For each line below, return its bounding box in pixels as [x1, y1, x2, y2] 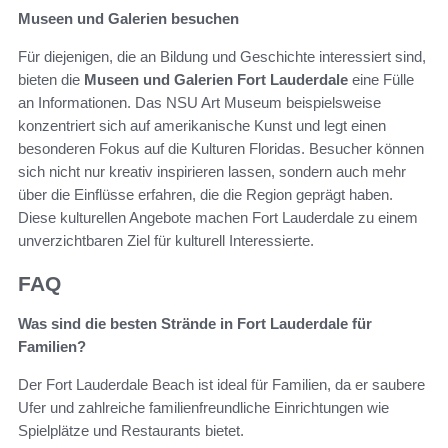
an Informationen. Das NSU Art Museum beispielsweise [18, 93, 381, 111]
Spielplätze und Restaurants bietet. [18, 422, 244, 440]
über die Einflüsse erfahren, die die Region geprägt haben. [18, 185, 393, 203]
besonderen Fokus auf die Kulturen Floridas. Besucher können [18, 139, 424, 157]
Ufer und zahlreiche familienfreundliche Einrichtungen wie [18, 399, 389, 417]
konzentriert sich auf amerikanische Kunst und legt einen [18, 116, 386, 134]
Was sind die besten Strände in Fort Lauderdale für [18, 315, 372, 333]
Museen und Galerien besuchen [18, 9, 239, 27]
